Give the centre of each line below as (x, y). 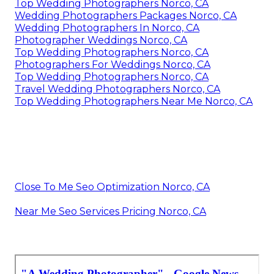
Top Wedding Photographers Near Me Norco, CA (134, 101)
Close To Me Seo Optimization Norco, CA (112, 187)
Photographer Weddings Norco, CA (101, 40)
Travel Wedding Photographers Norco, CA (117, 89)
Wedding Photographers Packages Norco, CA (126, 15)
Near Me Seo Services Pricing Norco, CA (110, 211)
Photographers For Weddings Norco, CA (113, 64)
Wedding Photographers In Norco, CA (107, 28)
